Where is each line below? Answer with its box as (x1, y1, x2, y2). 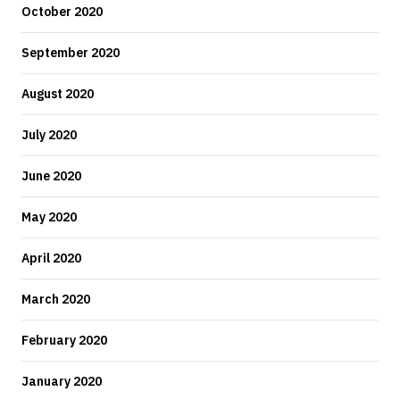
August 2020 (21, 85, 94, 102)
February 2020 (21, 331, 107, 348)
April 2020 (21, 249, 81, 266)
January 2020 (21, 372, 102, 389)
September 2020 (21, 44, 120, 61)
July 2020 (21, 126, 77, 143)
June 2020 (21, 167, 81, 184)
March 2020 (21, 290, 90, 307)
